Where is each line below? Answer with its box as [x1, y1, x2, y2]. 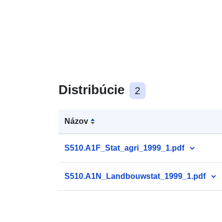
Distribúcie [58, 82, 128, 97]
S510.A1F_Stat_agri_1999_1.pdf [64, 143, 184, 152]
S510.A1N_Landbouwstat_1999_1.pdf [64, 171, 206, 180]
